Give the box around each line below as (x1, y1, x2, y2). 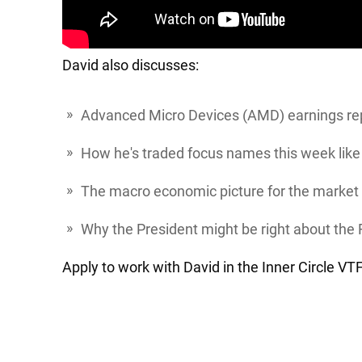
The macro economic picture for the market (81, 183, 359, 200)
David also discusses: (62, 57, 199, 74)
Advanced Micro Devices (81, 107, 242, 124)
